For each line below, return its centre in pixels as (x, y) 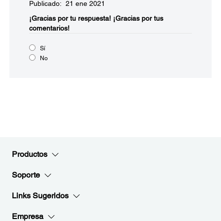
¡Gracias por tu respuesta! (70, 18)
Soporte (26, 175)
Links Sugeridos (40, 196)
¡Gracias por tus (138, 18)
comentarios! (49, 28)
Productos (30, 154)
